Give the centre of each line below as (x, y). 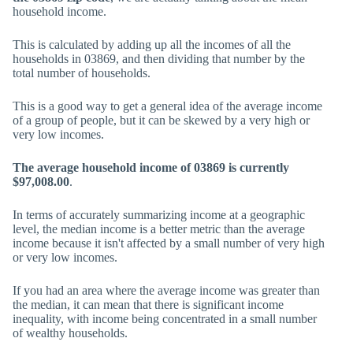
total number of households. (82, 73)
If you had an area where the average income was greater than (166, 290)
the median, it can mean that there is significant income (148, 305)
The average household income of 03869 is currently (151, 167)
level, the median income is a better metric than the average (159, 229)
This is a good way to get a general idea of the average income (167, 106)
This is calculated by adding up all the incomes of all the (152, 45)
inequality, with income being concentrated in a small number (165, 319)
